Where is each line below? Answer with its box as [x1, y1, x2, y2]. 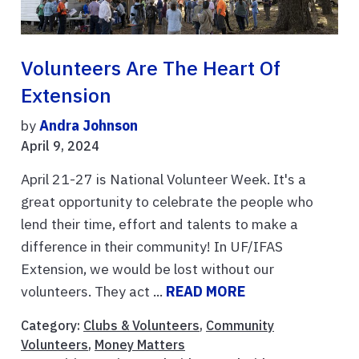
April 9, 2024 [21, 138, 99, 155]
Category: [21, 317, 83, 334]
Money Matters [95, 337, 185, 353]
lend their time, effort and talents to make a [21, 215, 298, 234]
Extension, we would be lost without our [21, 260, 274, 279]
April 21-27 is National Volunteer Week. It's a [21, 170, 306, 189]
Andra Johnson [39, 116, 138, 135]
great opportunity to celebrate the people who [21, 192, 313, 212]
